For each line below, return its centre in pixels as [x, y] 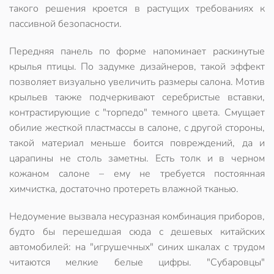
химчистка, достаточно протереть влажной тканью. [124, 189]
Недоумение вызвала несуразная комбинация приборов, [137, 217]
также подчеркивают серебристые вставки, [156, 97]
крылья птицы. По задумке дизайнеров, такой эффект [137, 67]
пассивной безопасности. [65, 24]
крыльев [28, 97]
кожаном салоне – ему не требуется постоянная [137, 174]
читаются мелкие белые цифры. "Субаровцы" [137, 262]
